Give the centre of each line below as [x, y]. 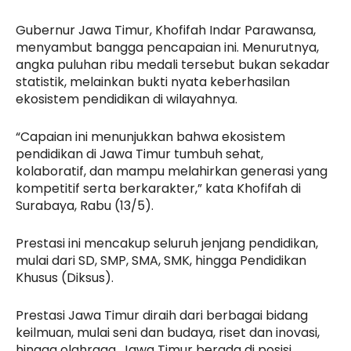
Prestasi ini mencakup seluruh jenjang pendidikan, [167, 243]
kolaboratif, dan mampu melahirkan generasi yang [172, 171]
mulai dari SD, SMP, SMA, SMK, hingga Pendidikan [161, 260]
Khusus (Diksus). [65, 277]
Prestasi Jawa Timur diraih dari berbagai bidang [162, 315]
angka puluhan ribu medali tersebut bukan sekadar [173, 64]
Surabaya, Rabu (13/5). [85, 205]
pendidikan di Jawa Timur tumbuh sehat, [139, 154]
